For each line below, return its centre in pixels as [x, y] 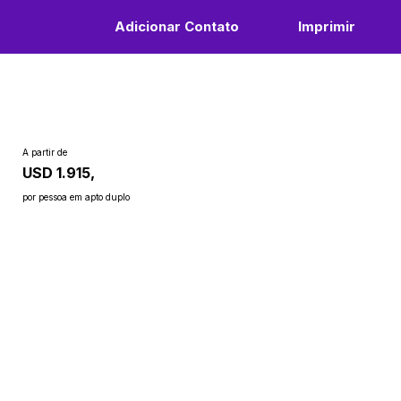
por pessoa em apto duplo [77, 196]
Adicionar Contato [176, 26]
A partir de [45, 152]
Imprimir [327, 26]
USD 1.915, [59, 172]
